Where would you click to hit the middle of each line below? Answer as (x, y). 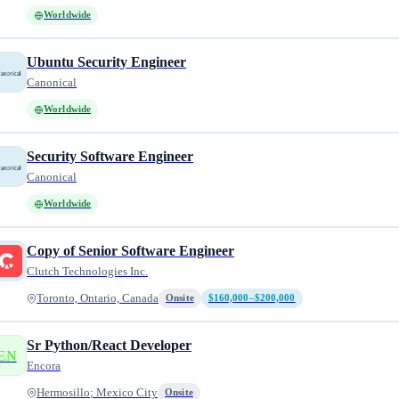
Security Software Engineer (110, 156)
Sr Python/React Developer (110, 345)
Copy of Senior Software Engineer (131, 251)
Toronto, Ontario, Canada (98, 298)
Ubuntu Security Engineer (107, 62)
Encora (44, 366)
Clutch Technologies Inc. (88, 271)
